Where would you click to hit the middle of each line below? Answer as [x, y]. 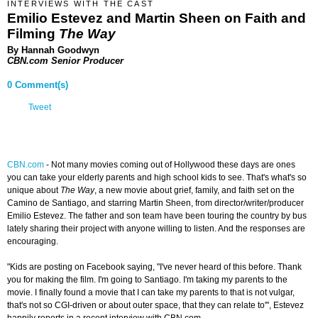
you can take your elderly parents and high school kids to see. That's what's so [157, 178]
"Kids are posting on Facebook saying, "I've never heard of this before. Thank [154, 267]
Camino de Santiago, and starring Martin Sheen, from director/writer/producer [155, 203]
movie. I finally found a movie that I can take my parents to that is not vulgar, [151, 293]
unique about [34, 191]
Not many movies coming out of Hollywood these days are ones [173, 165]
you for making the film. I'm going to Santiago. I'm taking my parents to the [147, 280]
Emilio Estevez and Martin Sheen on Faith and [157, 18]
